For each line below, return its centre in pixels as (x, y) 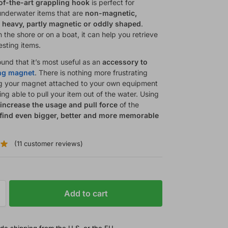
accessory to (125, 62)
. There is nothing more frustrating (91, 72)
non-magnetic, (111, 13)
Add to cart (86, 194)
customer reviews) (52, 144)
